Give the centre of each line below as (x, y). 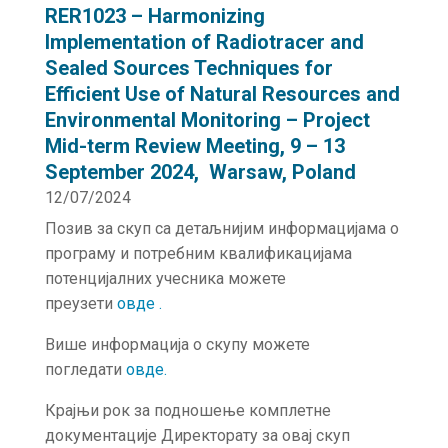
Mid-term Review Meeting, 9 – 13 (194, 146)
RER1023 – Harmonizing (154, 16)
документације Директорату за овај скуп (197, 435)
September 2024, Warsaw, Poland (200, 172)
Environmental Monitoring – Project (207, 120)
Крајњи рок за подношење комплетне (187, 410)
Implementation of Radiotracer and (204, 42)
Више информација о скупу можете (177, 344)
